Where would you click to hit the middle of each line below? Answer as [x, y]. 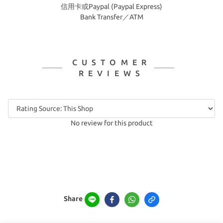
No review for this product [111, 123]
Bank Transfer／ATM [111, 17]
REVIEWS [111, 73]
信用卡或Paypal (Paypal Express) [111, 6]
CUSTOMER [111, 62]
